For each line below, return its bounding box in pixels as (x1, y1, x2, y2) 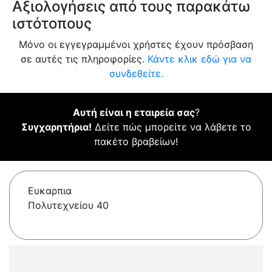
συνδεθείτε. (109, 67, 163, 80)
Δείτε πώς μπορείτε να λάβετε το (91, 121, 251, 134)
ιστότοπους (12, 15, 92, 33)
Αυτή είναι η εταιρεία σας (72, 106, 195, 119)
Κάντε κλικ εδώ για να (148, 53, 251, 66)
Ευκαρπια (28, 185, 72, 197)
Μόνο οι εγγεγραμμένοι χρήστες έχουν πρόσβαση (19, 38, 253, 51)
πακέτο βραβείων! (94, 135, 178, 148)
